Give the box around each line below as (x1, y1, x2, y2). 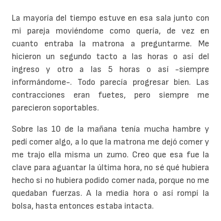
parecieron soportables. (12, 102, 99, 113)
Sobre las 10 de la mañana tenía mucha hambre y (12, 124, 209, 135)
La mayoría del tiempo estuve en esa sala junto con (12, 12, 209, 23)
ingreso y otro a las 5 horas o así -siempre (12, 64, 209, 74)
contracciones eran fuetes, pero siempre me (12, 89, 209, 100)
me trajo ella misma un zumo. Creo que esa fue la (12, 149, 209, 160)
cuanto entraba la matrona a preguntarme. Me (12, 38, 209, 49)
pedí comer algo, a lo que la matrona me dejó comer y (12, 137, 209, 147)
